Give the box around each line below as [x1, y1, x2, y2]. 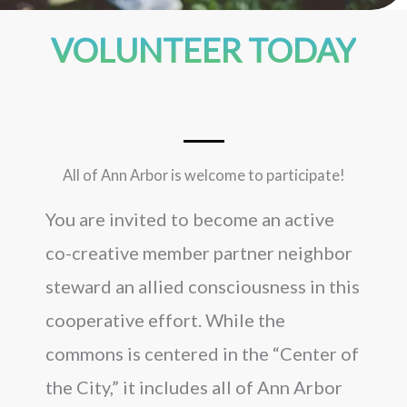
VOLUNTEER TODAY [51, 29, 356, 70]
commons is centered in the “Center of [45, 342, 359, 364]
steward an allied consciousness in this [45, 274, 360, 297]
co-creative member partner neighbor [45, 241, 352, 263]
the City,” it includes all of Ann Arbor [45, 375, 342, 398]
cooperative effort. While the [45, 308, 285, 331]
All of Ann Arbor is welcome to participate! [62, 165, 345, 184]
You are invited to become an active [45, 207, 334, 230]
